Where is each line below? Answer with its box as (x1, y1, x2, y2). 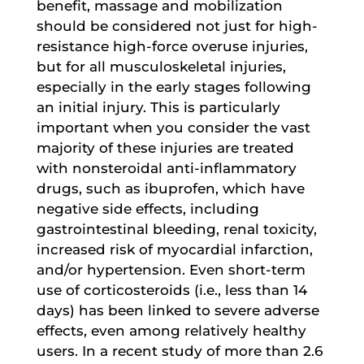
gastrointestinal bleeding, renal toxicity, (36, 220, 317, 237)
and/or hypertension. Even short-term (36, 261, 305, 278)
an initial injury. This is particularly (36, 98, 280, 115)
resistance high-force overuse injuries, (36, 37, 308, 54)
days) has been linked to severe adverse (36, 301, 319, 318)
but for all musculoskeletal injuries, (36, 58, 286, 75)
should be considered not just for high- (36, 17, 318, 34)
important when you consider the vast (36, 119, 310, 136)
